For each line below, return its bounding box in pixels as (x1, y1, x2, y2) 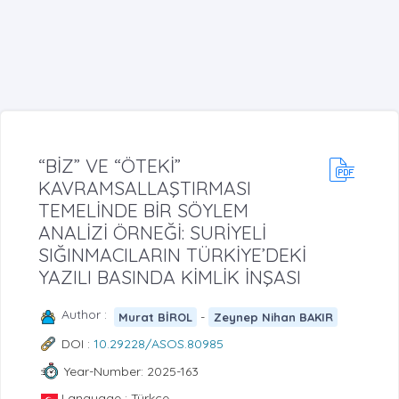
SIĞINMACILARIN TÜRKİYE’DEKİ (38, 243, 306, 267)
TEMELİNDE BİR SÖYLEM (38, 199, 248, 223)
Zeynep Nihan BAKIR (213, 309, 333, 324)
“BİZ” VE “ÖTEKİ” (38, 154, 181, 178)
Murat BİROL (118, 309, 193, 324)
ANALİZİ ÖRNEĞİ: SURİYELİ (38, 221, 266, 245)
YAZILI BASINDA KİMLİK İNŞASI (38, 265, 301, 289)
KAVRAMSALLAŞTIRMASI (38, 176, 251, 200)
